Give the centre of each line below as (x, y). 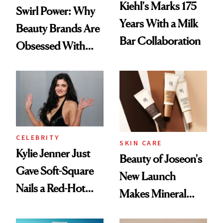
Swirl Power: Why (56, 11)
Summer (35, 81)
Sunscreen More (157, 211)
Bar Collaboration (160, 41)
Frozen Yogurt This (60, 63)
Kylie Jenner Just (53, 154)
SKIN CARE (141, 143)
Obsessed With (51, 46)
